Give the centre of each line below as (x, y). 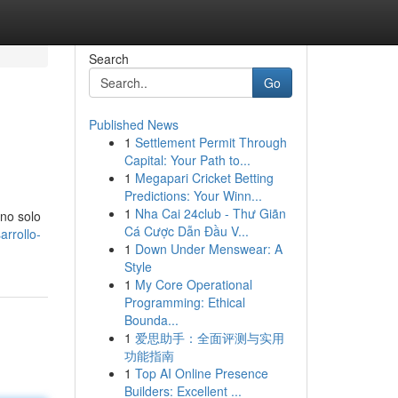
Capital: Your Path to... (187, 160)
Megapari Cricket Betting (204, 178)
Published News (133, 124)
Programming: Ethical (184, 302)
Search (108, 59)
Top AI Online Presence (201, 373)
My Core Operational (193, 284)
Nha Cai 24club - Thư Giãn (210, 213)
